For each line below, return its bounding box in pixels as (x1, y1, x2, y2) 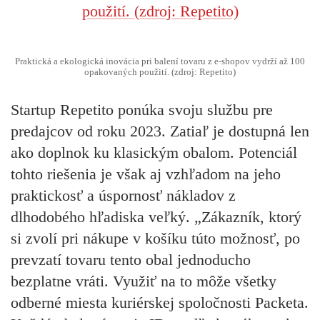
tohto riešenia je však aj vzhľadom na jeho (11, 165, 281, 184)
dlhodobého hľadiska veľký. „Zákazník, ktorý (11, 208, 301, 226)
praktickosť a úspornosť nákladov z (11, 186, 236, 205)
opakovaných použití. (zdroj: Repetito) (84, 66, 236, 77)
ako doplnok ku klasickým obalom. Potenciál (11, 144, 297, 162)
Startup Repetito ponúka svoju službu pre (11, 101, 273, 119)
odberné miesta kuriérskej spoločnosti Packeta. (11, 294, 309, 312)
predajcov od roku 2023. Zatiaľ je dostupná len (11, 122, 309, 141)
